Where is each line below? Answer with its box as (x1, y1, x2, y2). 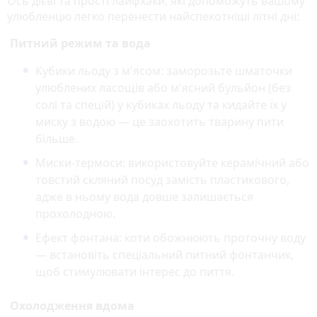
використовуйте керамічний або (125, 155, 309, 171)
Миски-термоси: (35, 155, 125, 171)
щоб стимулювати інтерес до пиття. (35, 264, 234, 280)
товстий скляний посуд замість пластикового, (35, 172, 289, 188)
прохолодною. (35, 206, 115, 222)
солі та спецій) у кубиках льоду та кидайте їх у (35, 97, 287, 113)
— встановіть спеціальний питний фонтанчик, (35, 247, 294, 263)
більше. (35, 131, 78, 147)
